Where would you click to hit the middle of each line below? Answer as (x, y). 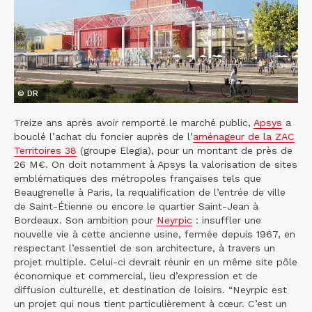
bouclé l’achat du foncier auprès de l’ (103, 137)
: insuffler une (227, 220)
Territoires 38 (45, 151)
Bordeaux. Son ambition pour (85, 220)
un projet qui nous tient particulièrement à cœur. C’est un (150, 304)
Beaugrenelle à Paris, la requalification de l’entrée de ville (150, 193)
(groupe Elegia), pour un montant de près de (185, 151)
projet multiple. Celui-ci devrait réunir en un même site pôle (156, 262)
